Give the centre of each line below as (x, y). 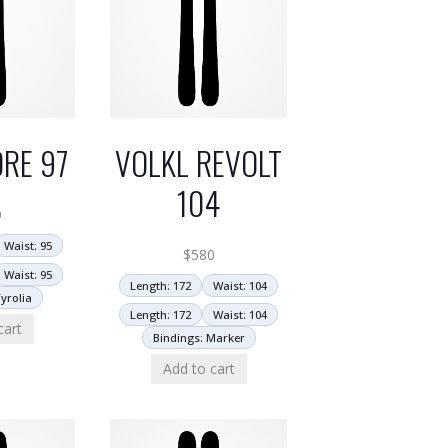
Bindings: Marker (198, 338)
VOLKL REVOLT (198, 163)
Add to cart (198, 369)
